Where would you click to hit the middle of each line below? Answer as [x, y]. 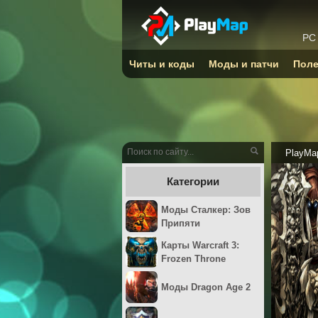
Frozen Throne [193, 258]
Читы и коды [162, 64]
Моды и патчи [244, 64]
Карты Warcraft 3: [200, 245]
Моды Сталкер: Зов [206, 209]
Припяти [181, 223]
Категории [193, 181]
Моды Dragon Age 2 [206, 287]
